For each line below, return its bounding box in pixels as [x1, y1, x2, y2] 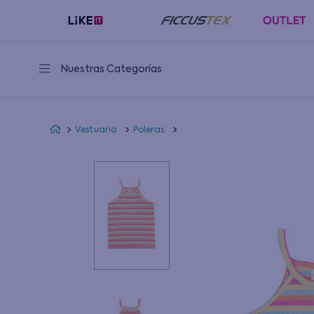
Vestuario [75, 125, 117, 135]
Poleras [133, 125, 165, 135]
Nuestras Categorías [60, 64, 162, 74]
